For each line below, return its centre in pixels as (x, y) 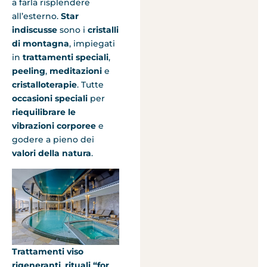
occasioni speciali (50, 99)
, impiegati (92, 44)
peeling (29, 71)
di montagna (41, 44)
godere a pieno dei (53, 140)
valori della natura (52, 153)
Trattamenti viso (48, 252)
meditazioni (77, 71)
